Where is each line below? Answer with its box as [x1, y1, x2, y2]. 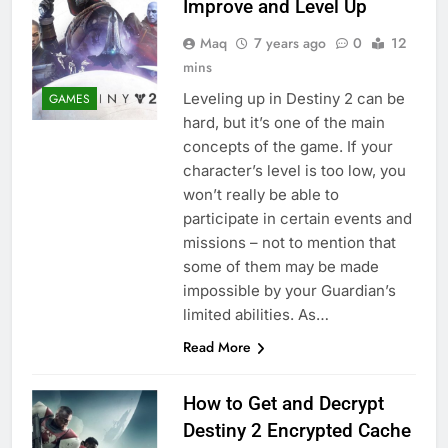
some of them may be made [182, 257, 379, 277]
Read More [182, 337, 251, 358]
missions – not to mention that [182, 233, 396, 253]
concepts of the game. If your [182, 137, 393, 157]
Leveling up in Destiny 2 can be [182, 89, 405, 109]
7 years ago [253, 33, 326, 54]
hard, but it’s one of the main [182, 113, 385, 133]
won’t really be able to [182, 185, 339, 205]
